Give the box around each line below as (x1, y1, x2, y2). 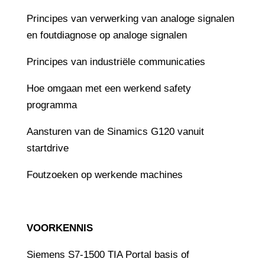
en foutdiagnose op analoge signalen (26, 29, 187, 41)
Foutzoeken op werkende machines (26, 169, 183, 180)
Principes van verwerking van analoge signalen (26, 12, 234, 24)
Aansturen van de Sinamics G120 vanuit (26, 125, 204, 137)
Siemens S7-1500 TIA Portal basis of (26, 248, 189, 260)
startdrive (26, 142, 72, 154)
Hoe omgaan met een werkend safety (26, 82, 191, 94)
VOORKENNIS (26, 222, 93, 234)
